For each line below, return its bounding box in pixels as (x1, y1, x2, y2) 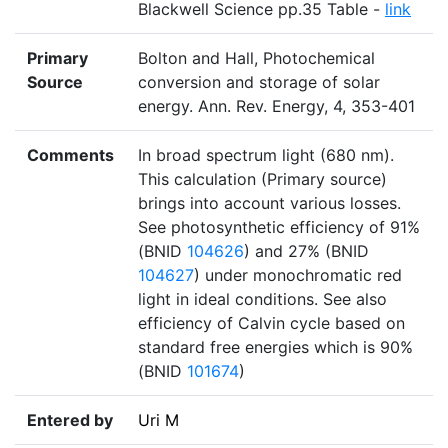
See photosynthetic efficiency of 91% (138, 217, 420, 238)
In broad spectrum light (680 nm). (138, 145, 394, 166)
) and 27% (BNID (244, 241, 369, 262)
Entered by (27, 410, 113, 431)
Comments (27, 145, 114, 166)
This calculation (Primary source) (138, 169, 387, 190)
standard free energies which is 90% (138, 337, 413, 358)
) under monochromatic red (194, 265, 402, 286)
